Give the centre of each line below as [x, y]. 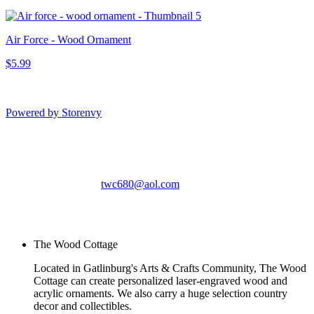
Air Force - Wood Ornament [68, 40]
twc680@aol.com [140, 184]
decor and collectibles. [83, 306]
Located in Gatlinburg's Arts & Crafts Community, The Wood [170, 268]
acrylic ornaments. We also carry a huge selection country [161, 294]
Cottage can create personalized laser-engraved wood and [161, 281]
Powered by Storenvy [54, 113]
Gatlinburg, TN [135, 161]
